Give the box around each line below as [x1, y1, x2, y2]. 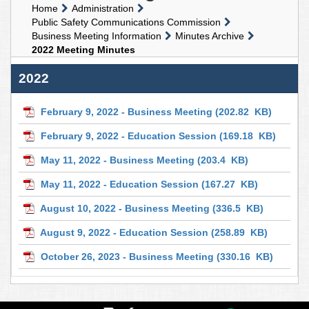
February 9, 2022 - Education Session [41, 130, 217, 141]
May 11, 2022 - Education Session [41, 178, 199, 190]
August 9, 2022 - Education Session [40, 226, 208, 238]
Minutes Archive [175, 30, 244, 41]
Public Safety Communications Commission [32, 16, 221, 28]
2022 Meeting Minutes [32, 43, 135, 55]
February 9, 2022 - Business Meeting [41, 106, 212, 117]
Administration [72, 2, 134, 14]
